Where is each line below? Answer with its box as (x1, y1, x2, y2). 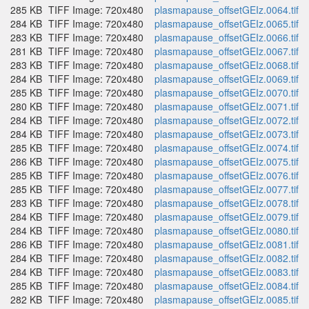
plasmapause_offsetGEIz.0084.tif (154, 279, 299, 292)
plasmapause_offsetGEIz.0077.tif (154, 182, 299, 196)
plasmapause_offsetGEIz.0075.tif (154, 154, 299, 168)
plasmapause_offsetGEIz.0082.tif (154, 251, 299, 265)
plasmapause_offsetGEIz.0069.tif (154, 72, 299, 86)
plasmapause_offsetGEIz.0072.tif (154, 113, 299, 127)
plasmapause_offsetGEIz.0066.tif (154, 30, 299, 44)
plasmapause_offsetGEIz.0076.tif (154, 168, 299, 182)
